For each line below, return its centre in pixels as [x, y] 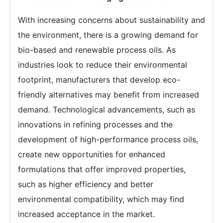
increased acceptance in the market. [86, 214]
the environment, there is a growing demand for [108, 35]
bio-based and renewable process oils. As [97, 50]
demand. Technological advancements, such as [107, 110]
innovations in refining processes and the [95, 124]
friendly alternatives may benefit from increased [109, 95]
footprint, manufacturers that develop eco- [99, 80]
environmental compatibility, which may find [101, 199]
